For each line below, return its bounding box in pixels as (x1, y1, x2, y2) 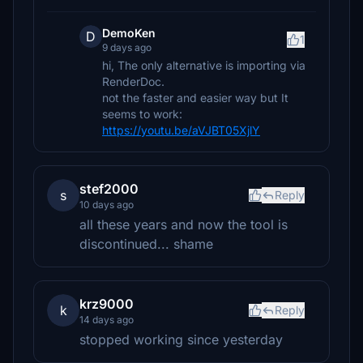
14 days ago (79, 314, 134, 326)
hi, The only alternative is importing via (102, 58, 305, 72)
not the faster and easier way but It (102, 91, 288, 105)
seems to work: (102, 107, 182, 121)
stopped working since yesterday (79, 331, 283, 348)
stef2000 (79, 181, 139, 197)
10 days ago (79, 199, 134, 211)
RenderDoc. (102, 75, 164, 88)
